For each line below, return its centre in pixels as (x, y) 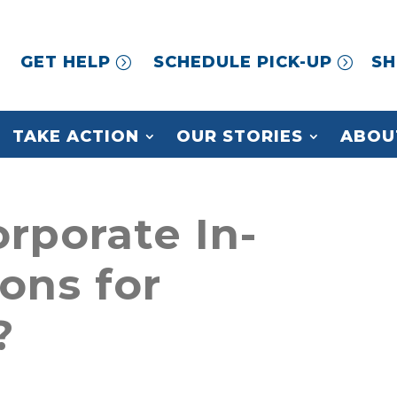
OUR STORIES (240, 136)
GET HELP (66, 62)
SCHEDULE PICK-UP (243, 62)
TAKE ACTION (76, 136)
